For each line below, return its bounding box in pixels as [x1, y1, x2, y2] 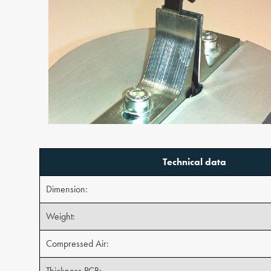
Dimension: [46, 182, 88, 195]
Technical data [162, 155, 226, 168]
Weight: [46, 209, 75, 223]
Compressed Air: [46, 237, 109, 250]
